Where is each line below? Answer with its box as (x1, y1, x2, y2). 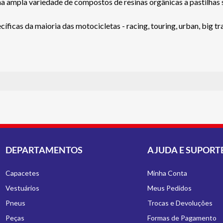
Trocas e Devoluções (147, 199, 213, 207)
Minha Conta (147, 169, 187, 177)
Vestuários (5, 184, 40, 192)
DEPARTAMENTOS (5, 144, 83, 155)
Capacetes (5, 169, 40, 177)
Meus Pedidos (147, 184, 192, 192)
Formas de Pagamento (147, 214, 217, 222)
